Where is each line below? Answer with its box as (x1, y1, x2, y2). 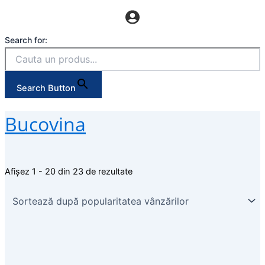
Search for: (5, 35, 47, 46)
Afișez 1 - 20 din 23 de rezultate (5, 166, 132, 177)
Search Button (17, 83, 76, 94)
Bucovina (5, 111, 86, 137)
